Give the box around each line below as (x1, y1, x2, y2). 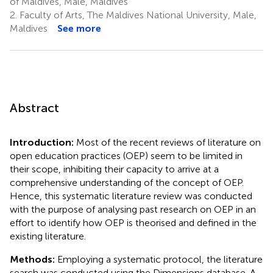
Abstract (10, 100, 59, 115)
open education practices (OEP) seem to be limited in (10, 149, 243, 161)
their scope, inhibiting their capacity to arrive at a (10, 163, 219, 175)
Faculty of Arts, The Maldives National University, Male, (17, 9, 257, 21)
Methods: (10, 253, 57, 265)
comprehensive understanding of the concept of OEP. (10, 176, 244, 188)
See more (57, 22, 101, 34)
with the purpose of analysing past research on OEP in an (10, 203, 256, 215)
